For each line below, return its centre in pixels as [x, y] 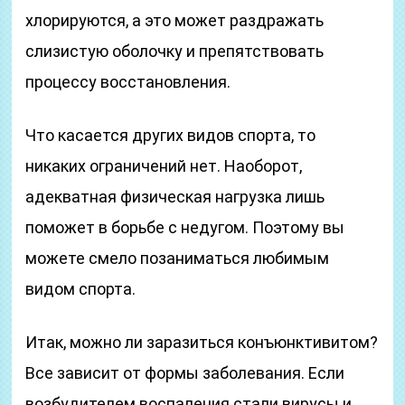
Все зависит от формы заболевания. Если [185, 373]
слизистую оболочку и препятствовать [175, 51]
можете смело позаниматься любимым [178, 258]
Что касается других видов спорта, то [171, 135]
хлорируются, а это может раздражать [175, 20]
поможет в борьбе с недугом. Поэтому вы [185, 227]
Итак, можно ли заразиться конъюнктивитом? [202, 342]
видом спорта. [81, 289]
